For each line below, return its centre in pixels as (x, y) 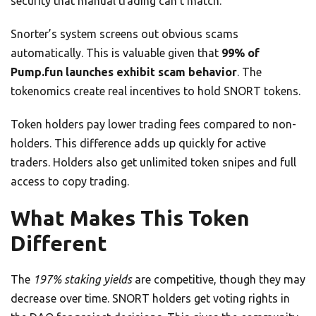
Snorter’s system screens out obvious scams (124, 34)
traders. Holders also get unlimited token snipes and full (153, 163)
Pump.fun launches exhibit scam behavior (124, 72)
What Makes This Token (130, 218)
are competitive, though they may (219, 280)
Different (59, 244)
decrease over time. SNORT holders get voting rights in (150, 299)
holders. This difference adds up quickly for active (138, 144)
